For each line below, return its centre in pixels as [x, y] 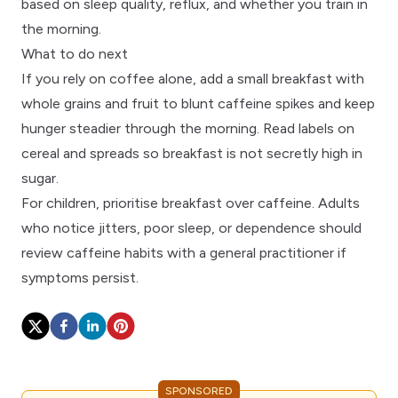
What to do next [75, 53]
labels [316, 128]
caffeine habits [115, 252]
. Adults [336, 203]
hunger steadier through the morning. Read [160, 128]
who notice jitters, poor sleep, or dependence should [191, 227]
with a [187, 252]
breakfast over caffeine [237, 203]
